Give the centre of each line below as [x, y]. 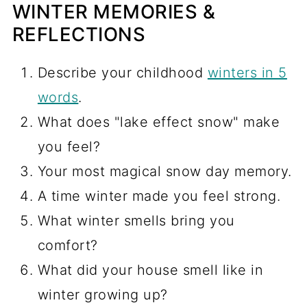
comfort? [67, 245]
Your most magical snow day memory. [164, 171]
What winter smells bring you [136, 220]
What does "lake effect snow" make [159, 122]
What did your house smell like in [150, 270]
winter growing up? [102, 294]
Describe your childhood [122, 72]
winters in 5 [247, 72]
